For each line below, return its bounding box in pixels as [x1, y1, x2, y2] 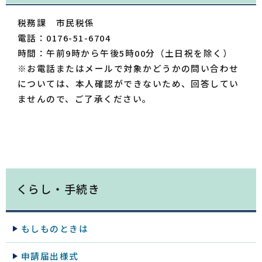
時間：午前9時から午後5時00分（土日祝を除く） [18, 46, 233, 59]
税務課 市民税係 [18, 16, 95, 29]
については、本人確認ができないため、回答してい [18, 77, 239, 89]
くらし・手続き [16, 180, 101, 197]
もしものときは [21, 222, 89, 235]
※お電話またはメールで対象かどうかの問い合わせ [18, 61, 239, 74]
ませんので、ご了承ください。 [18, 92, 152, 105]
